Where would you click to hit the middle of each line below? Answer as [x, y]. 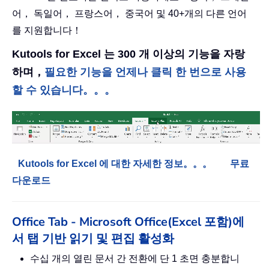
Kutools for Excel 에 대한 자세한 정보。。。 [115, 163]
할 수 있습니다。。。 [64, 90]
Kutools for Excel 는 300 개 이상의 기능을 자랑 [128, 54]
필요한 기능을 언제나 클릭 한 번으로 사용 [145, 72]
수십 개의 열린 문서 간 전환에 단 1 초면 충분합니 [135, 258]
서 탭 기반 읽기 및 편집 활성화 [93, 238]
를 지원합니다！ [47, 30]
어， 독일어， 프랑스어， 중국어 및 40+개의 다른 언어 [129, 13]
